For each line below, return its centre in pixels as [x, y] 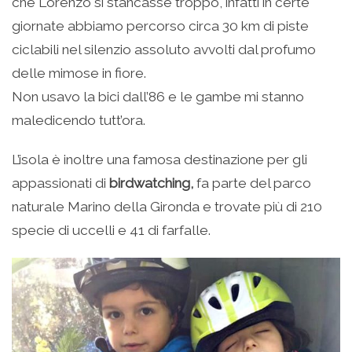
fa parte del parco [254, 183]
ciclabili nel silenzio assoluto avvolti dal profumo [164, 49]
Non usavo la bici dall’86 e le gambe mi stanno [158, 96]
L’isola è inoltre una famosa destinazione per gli [159, 159]
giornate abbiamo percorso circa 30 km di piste [160, 26]
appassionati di [60, 183]
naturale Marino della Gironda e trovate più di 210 [167, 206]
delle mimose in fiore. [79, 73]
